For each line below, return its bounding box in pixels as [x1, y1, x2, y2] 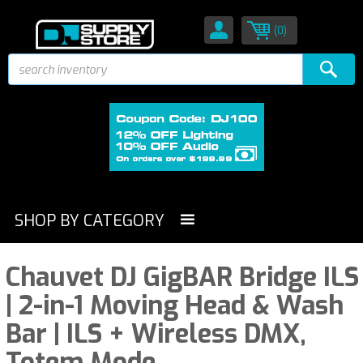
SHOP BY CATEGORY [15, 210, 164, 232]
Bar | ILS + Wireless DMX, [6, 317, 306, 351]
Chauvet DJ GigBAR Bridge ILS [6, 260, 359, 294]
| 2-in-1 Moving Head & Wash [6, 288, 344, 322]
